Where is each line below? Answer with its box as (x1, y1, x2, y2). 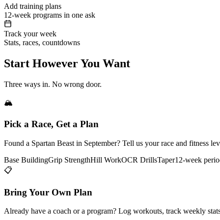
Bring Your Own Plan (4, 187, 92, 197)
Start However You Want (4, 56, 130, 70)
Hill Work (90, 155, 121, 164)
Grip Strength (48, 155, 90, 164)
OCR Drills (121, 155, 157, 164)
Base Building (4, 155, 48, 164)
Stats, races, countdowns (4, 38, 80, 47)
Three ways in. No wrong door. (4, 80, 102, 88)
